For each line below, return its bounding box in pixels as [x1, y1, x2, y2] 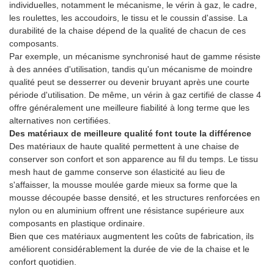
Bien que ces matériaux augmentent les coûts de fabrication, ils [9, 231, 254, 242]
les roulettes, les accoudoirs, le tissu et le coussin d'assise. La [9, 13, 248, 23]
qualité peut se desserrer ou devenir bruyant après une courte [9, 77, 250, 87]
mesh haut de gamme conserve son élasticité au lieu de [9, 167, 225, 177]
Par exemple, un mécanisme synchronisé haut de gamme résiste [9, 51, 261, 62]
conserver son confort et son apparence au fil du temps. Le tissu [9, 154, 258, 165]
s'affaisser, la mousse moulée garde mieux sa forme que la [9, 180, 237, 190]
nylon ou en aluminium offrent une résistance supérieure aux [9, 206, 244, 216]
